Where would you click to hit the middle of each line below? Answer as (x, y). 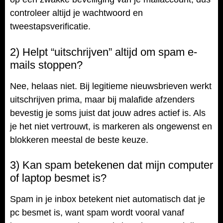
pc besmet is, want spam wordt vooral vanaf (97, 213)
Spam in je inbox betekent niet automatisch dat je (108, 199)
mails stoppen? (46, 65)
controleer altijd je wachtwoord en (76, 13)
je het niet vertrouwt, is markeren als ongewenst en (111, 126)
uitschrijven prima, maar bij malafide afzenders (102, 99)
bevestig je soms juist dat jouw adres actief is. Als (108, 113)
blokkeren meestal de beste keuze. (79, 140)
